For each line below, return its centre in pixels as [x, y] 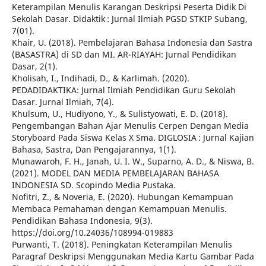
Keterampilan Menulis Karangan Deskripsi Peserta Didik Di [129, 7]
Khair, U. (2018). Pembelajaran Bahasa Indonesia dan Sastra [132, 43]
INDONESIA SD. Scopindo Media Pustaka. [94, 185]
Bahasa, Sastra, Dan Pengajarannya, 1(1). [94, 150]
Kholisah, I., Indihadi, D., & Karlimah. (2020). [100, 78]
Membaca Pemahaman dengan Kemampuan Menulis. [119, 209]
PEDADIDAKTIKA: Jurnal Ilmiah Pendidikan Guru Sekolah [123, 90]
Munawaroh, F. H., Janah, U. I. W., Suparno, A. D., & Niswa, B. [133, 161]
